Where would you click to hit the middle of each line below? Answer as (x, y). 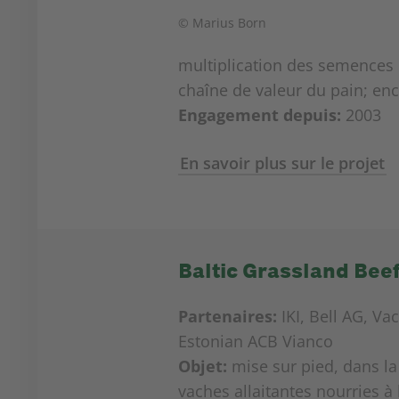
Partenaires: (227, 316)
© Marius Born (222, 23)
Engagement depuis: (259, 115)
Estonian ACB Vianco (255, 341)
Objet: (202, 366)
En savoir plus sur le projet (282, 163)
